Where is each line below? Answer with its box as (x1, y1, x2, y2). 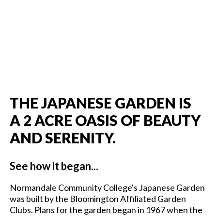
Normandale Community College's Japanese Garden (10, 182, 205, 193)
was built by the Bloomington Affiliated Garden (10, 193, 186, 204)
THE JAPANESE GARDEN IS (10, 93, 191, 111)
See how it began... (10, 159, 98, 172)
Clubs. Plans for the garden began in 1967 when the (10, 204, 202, 215)
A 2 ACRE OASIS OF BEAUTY (10, 111, 201, 129)
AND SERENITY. (10, 128, 116, 146)
